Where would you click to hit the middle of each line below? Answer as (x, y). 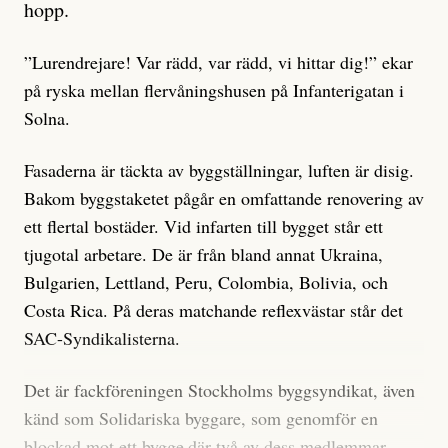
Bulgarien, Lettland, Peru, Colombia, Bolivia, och (206, 282)
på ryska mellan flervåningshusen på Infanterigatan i (214, 90)
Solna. (47, 118)
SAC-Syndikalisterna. (102, 338)
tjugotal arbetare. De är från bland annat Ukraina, (203, 254)
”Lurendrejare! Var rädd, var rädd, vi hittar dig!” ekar (218, 62)
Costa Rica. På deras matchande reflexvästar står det (213, 310)
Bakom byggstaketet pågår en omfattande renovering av (224, 198)
